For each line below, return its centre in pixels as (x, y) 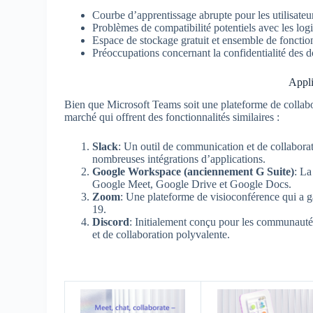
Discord (111, 222)
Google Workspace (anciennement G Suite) (194, 172)
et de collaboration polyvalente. (161, 235)
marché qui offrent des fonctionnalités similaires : (172, 117)
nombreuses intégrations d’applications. (179, 159)
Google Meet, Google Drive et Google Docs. (192, 184)
